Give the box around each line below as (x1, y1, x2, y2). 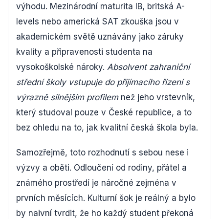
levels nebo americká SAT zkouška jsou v (16, 17, 179, 26)
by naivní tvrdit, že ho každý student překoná (16, 208, 194, 218)
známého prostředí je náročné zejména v (16, 178, 176, 188)
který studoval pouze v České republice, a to (16, 108, 192, 117)
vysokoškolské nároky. (16, 62, 107, 72)
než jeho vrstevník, (118, 92, 195, 102)
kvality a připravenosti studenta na (16, 47, 153, 57)
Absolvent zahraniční (107, 62, 190, 72)
